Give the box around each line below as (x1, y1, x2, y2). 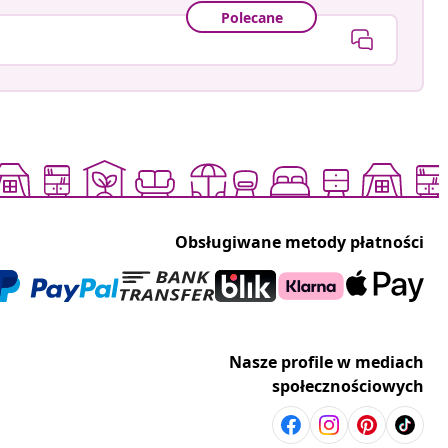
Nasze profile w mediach (229, 351, 424, 374)
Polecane (220, 7, 283, 27)
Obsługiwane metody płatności (175, 231, 424, 254)
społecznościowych (272, 375, 424, 398)
